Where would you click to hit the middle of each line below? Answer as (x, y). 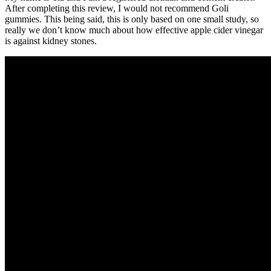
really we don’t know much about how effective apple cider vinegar (134, 30)
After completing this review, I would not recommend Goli (117, 8)
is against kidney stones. (51, 41)
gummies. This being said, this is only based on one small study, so (132, 19)
